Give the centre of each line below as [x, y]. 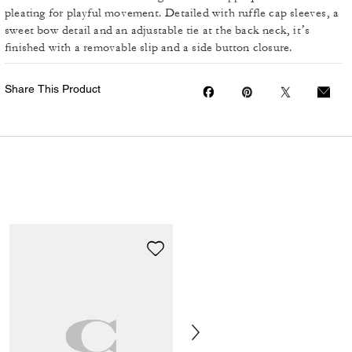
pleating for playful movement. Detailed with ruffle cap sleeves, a [172, 13]
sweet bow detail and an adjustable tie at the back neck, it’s [158, 30]
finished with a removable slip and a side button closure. [149, 48]
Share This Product [53, 89]
